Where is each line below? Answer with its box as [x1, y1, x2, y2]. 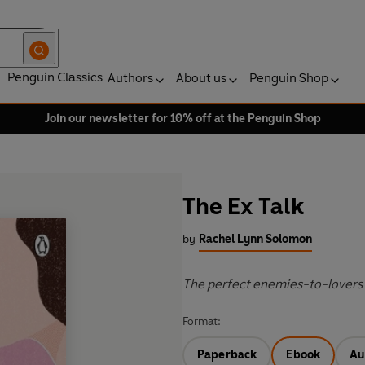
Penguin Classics [7, 69, 103, 85]
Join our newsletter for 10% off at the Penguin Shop [44, 112, 321, 125]
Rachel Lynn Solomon [199, 232, 312, 247]
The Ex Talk [182, 192, 304, 221]
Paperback [197, 348, 257, 363]
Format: [182, 314, 221, 329]
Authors [108, 70, 153, 86]
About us [176, 70, 226, 86]
